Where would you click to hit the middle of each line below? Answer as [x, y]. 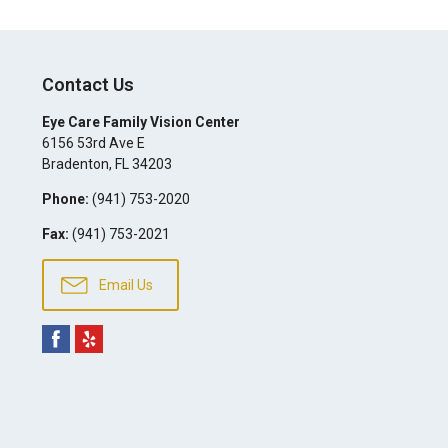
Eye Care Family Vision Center [140, 122]
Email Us [124, 285]
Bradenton [75, 164]
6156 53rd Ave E [93, 143]
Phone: [65, 199]
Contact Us [87, 85]
